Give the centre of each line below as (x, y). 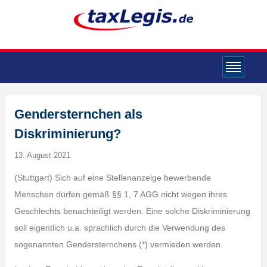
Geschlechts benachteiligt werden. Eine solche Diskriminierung (132, 211)
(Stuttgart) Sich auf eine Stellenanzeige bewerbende (112, 178)
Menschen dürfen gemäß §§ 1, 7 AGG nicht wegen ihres (120, 194)
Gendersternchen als (78, 114)
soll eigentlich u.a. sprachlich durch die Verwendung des (119, 228)
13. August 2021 (42, 155)
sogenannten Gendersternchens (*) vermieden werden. (118, 244)
